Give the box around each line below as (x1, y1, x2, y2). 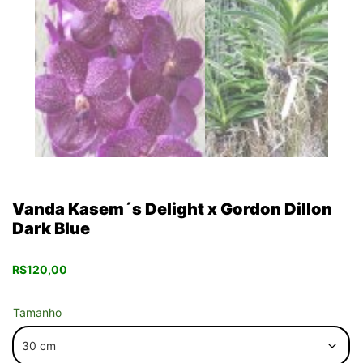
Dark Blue (12, 218, 90, 238)
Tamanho (13, 305, 62, 319)
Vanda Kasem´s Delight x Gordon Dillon (12, 199, 332, 219)
